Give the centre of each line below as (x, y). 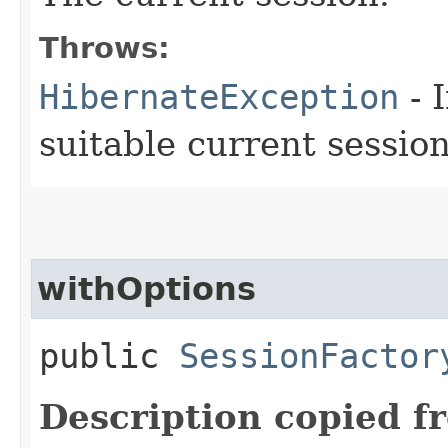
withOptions (146, 288)
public (109, 355)
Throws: (104, 47)
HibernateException (219, 96)
